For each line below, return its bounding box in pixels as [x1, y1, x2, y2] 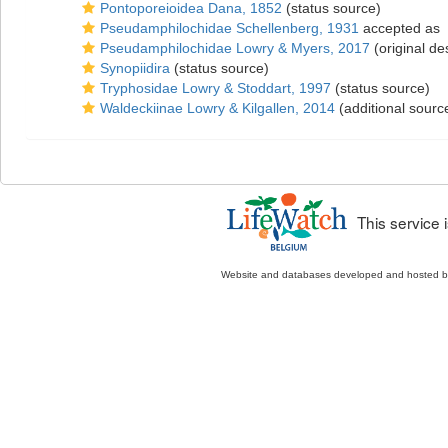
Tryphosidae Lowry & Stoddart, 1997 [100, 80, 331, 96]
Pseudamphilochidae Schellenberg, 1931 [100, 20, 359, 36]
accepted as [359, 20, 444, 36]
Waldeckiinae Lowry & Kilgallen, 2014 [100, 100, 335, 116]
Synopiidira [100, 60, 170, 76]
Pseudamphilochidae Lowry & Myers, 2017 [100, 40, 370, 56]
